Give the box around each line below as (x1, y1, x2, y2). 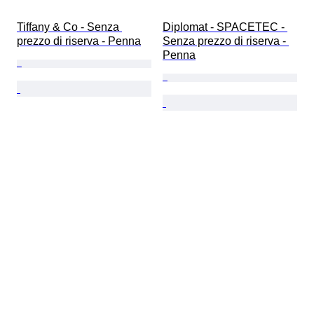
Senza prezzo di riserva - (163, 34, 289, 47)
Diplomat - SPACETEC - (163, 20, 287, 33)
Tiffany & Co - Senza (17, 20, 122, 33)
